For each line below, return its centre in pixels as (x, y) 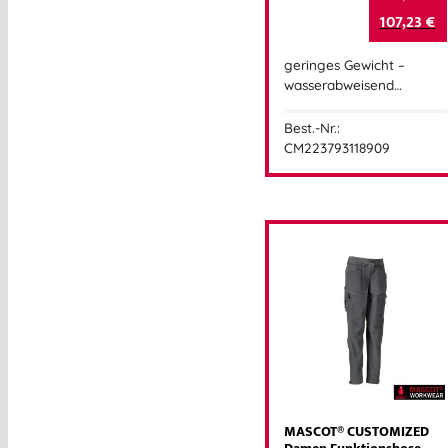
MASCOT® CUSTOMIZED (356, 431)
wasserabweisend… (343, 85)
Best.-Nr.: (312, 127)
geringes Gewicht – (344, 65)
